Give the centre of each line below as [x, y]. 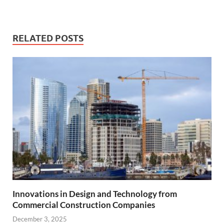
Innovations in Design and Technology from [95, 193]
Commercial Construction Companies [84, 204]
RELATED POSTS [48, 38]
